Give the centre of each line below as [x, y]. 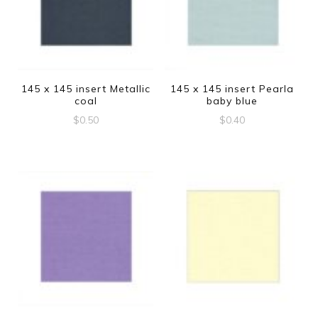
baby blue [232, 101]
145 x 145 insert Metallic [86, 89]
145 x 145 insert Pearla [232, 89]
